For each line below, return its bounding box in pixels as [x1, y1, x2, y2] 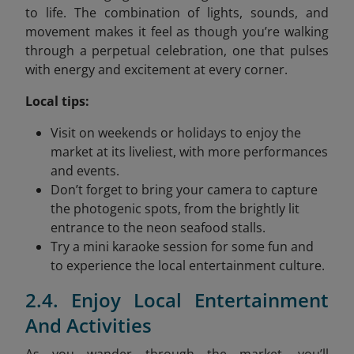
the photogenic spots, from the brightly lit [51, 199, 299, 217]
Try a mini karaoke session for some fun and [51, 237, 314, 255]
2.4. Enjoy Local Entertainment [25, 286, 329, 313]
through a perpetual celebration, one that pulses [25, 41, 329, 59]
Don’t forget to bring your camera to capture [51, 180, 318, 198]
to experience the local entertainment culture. [51, 256, 325, 274]
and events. [51, 161, 119, 179]
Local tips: [25, 92, 89, 110]
